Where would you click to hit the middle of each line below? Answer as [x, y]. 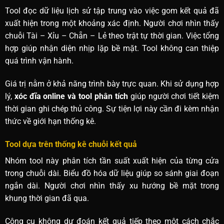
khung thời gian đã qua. [47, 198]
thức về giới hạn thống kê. [50, 121]
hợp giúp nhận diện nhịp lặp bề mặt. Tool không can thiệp [112, 48]
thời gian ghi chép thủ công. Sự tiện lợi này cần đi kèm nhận [112, 109]
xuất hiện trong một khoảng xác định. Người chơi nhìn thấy [112, 23]
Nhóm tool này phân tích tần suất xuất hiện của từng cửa [112, 160]
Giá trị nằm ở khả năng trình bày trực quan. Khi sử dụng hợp [112, 84]
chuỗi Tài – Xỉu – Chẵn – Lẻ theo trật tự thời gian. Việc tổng [112, 36]
